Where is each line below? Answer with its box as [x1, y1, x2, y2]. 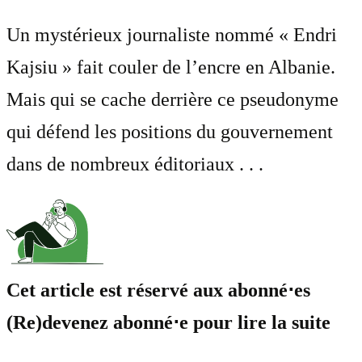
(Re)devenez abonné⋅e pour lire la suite [6, 311, 330, 333]
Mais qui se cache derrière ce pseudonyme [6, 88, 339, 110]
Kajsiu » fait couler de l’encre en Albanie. [6, 56, 335, 78]
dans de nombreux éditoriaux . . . [6, 153, 263, 175]
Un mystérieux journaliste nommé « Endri [6, 23, 337, 45]
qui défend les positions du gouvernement [6, 120, 333, 142]
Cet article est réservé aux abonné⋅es [6, 279, 310, 301]
